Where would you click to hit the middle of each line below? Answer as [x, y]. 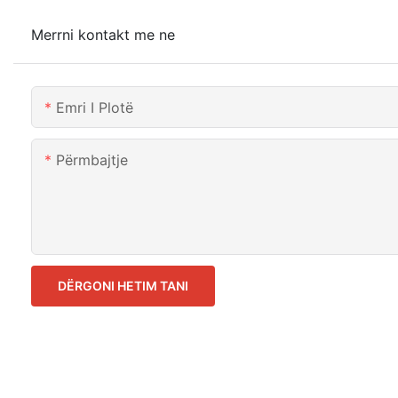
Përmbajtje [92, 160]
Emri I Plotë [95, 108]
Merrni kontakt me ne [103, 35]
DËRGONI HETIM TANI [123, 286]
